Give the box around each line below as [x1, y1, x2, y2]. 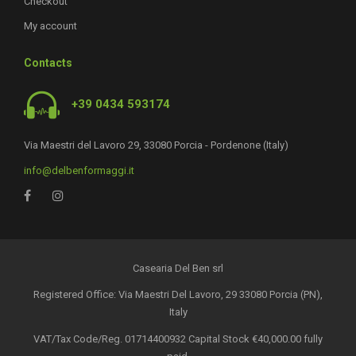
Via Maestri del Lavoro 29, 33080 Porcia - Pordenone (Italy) [24, 138, 288, 151]
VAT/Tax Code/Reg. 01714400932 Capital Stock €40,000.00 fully [33, 332, 323, 345]
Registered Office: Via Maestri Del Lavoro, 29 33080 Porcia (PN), [33, 288, 323, 301]
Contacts [24, 56, 72, 69]
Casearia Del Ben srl [133, 261, 223, 274]
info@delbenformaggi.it [24, 164, 134, 176]
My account [24, 19, 77, 32]
